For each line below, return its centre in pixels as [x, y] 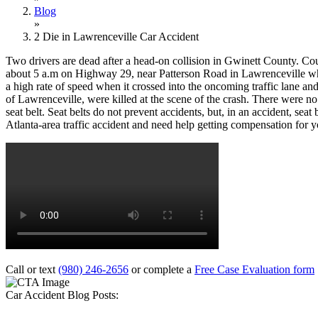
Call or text [32, 269]
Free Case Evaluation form [254, 269]
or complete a [161, 269]
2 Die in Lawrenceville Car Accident [116, 36]
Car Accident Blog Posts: [62, 295]
